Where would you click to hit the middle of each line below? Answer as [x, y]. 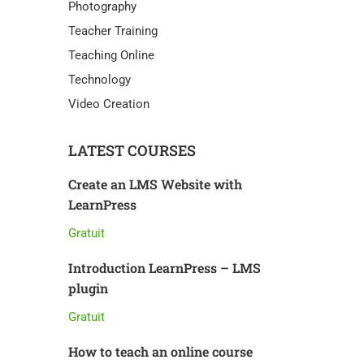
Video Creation [108, 104]
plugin [88, 288]
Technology [99, 80]
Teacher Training [113, 31]
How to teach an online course [160, 351]
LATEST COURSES [132, 150]
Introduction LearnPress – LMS [164, 268]
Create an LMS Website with [155, 184]
